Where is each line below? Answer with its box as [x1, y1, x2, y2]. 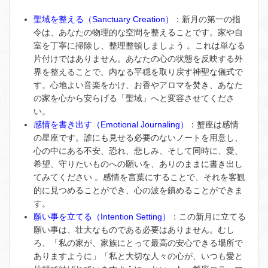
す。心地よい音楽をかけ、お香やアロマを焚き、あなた [33, 80, 243, 90]
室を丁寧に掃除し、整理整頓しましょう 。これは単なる [33, 40, 245, 50]
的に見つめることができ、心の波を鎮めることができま [33, 185, 243, 195]
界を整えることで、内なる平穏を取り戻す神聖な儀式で [33, 66, 243, 77]
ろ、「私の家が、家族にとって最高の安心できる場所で [33, 237, 243, 248]
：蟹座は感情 [188, 119, 239, 129]
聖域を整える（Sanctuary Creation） [33, 14, 173, 24]
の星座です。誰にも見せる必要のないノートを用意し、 [33, 132, 243, 142]
